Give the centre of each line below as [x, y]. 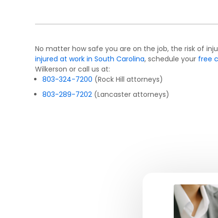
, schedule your [171, 59]
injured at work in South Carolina [90, 59]
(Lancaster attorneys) [131, 95]
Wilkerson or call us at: [73, 69]
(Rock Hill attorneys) [128, 80]
